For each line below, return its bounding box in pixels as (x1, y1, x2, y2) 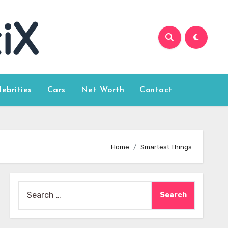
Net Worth (80, 86, 125, 94)
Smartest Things (140, 142, 192, 151)
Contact (139, 86, 173, 94)
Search (17, 182, 44, 192)
